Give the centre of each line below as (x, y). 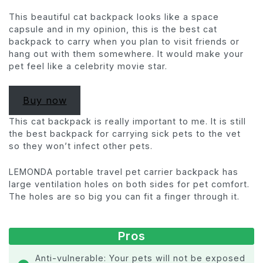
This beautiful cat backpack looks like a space (114, 16)
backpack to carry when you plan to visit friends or (124, 41)
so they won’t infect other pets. (81, 146)
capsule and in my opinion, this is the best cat (113, 29)
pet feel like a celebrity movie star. (88, 66)
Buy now (45, 100)
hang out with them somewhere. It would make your (126, 53)
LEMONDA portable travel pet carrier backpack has (124, 172)
